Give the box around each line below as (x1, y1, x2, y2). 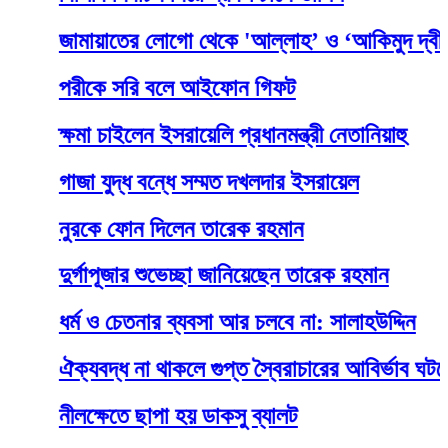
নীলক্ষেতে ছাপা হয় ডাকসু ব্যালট (13, 403, 253, 430)
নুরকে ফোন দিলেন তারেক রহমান (13, 215, 259, 242)
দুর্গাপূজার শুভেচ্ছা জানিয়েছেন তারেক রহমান (13, 262, 344, 289)
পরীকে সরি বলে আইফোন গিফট (13, 74, 251, 101)
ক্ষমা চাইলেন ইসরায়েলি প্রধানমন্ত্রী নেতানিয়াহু (13, 121, 362, 148)
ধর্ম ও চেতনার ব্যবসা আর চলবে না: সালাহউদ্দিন (13, 309, 371, 336)
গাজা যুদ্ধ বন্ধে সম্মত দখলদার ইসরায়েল (13, 168, 314, 195)
